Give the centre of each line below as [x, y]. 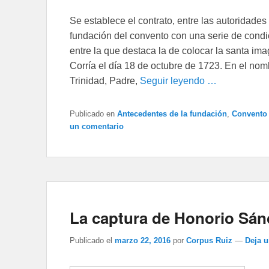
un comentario [97, 127]
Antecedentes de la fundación [172, 114]
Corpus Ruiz [209, 241]
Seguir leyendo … [178, 81]
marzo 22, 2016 [143, 241]
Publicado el [91, 241]
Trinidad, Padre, [105, 81]
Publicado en [92, 114]
